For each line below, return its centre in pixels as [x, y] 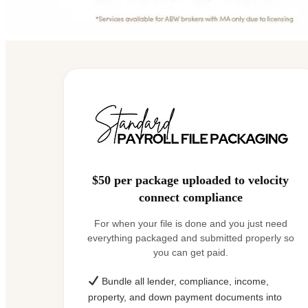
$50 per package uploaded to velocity [190, 180]
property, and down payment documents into [185, 297]
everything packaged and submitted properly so [190, 238]
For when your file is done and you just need [190, 223]
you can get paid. [190, 252]
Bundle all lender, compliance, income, [184, 281]
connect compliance [190, 197]
